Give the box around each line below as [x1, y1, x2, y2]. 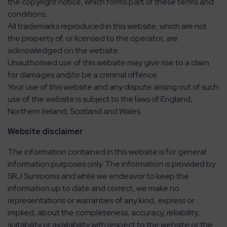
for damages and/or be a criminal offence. [8, 69, 159, 80]
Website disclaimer [8, 126, 83, 137]
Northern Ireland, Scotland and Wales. [8, 106, 142, 117]
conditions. [8, 9, 47, 19]
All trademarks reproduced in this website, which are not [8, 21, 207, 31]
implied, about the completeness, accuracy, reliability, [8, 207, 200, 218]
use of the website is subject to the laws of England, [8, 94, 193, 104]
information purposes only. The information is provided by [8, 159, 215, 169]
